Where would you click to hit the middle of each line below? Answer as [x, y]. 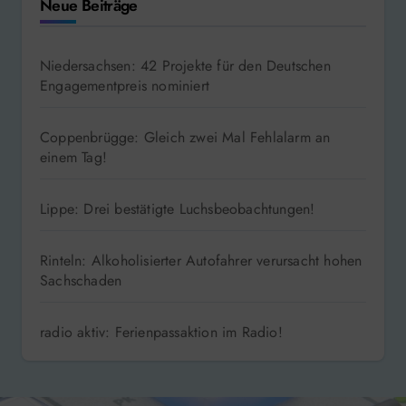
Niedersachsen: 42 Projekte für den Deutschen [185, 66]
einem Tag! [73, 158]
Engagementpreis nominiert [125, 86]
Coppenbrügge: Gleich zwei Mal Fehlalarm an [185, 138]
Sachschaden [81, 281]
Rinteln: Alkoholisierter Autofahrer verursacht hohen [201, 261]
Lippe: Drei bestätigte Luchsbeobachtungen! [178, 209]
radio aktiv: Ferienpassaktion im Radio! [161, 333]
